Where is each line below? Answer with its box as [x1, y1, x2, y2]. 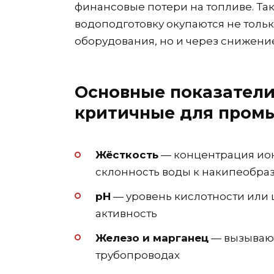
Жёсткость [95, 149, 158, 161]
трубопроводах [95, 248, 180, 261]
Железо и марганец [95, 231, 209, 244]
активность [95, 207, 157, 220]
